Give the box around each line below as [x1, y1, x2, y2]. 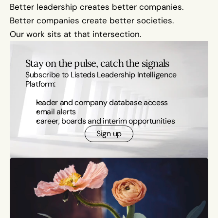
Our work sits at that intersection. [10, 29, 141, 39]
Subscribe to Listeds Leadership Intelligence [25, 70, 177, 80]
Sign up [96, 128, 122, 139]
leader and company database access [36, 97, 168, 108]
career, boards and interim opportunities [36, 116, 175, 126]
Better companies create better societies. [10, 15, 174, 26]
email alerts [36, 107, 76, 117]
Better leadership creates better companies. [10, 1, 183, 12]
